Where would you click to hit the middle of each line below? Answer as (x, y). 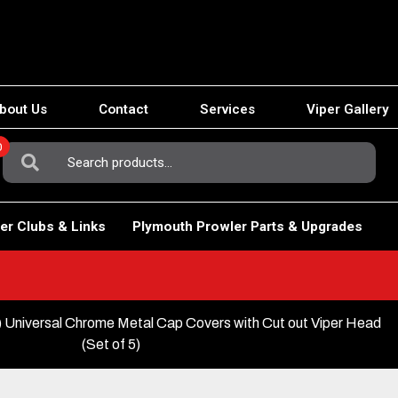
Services (227, 110)
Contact (123, 110)
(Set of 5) (111, 344)
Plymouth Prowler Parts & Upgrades (247, 226)
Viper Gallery (348, 110)
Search (25, 151)
